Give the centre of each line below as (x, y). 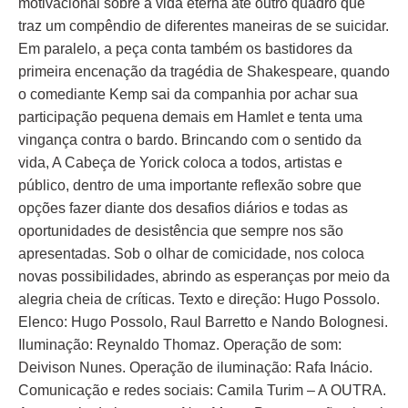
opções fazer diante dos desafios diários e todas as (183, 208)
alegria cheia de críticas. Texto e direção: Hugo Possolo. (199, 299)
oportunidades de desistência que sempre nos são (181, 231)
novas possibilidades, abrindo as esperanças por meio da (204, 276)
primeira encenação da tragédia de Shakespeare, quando (204, 71)
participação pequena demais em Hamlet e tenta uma (190, 117)
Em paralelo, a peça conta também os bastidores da (185, 49)
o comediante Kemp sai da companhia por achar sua (188, 94)
